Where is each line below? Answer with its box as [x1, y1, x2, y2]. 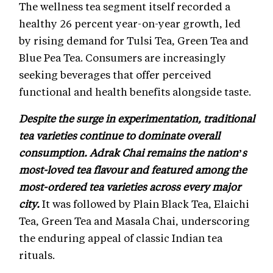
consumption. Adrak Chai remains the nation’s [19, 145, 247, 159]
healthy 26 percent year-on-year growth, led [19, 16, 241, 30]
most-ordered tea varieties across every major [19, 179, 241, 193]
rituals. [19, 247, 55, 261]
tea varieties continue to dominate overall [19, 128, 220, 142]
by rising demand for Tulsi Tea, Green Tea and [19, 33, 249, 47]
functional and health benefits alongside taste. [19, 84, 251, 98]
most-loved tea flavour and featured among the [19, 162, 247, 176]
